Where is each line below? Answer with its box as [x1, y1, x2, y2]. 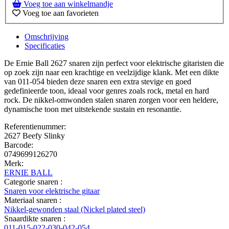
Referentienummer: [4, 122, 66, 131]
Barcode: [4, 141, 33, 150]
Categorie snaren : [4, 177, 62, 187]
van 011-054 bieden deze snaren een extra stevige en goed [4, 77, 191, 86]
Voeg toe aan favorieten [22, 9, 99, 18]
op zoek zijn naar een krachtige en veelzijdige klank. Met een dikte [4, 68, 219, 77]
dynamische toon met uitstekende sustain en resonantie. [4, 105, 184, 114]
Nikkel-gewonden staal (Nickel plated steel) [4, 205, 145, 214]
